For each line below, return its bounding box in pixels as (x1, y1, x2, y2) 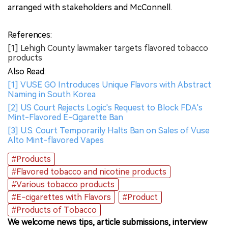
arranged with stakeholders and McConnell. (8, 2, 172, 12)
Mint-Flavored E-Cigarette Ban (8, 112, 123, 122)
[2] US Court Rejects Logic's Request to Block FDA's (8, 102, 203, 112)
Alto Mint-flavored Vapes (8, 135, 104, 145)
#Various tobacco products (12, 179, 115, 189)
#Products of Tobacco (12, 205, 97, 215)
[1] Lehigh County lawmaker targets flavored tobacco (8, 43, 208, 53)
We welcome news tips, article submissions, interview (8, 217, 207, 227)
